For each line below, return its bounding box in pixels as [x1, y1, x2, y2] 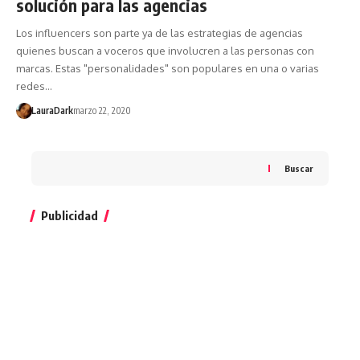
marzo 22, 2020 [72, 104, 131, 117]
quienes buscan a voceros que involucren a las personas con [16, 43, 314, 57]
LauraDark [31, 104, 73, 117]
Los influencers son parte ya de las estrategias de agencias [16, 26, 303, 39]
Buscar [284, 162, 313, 174]
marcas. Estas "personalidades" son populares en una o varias [16, 61, 319, 75]
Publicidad [41, 207, 98, 223]
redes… [16, 79, 52, 92]
